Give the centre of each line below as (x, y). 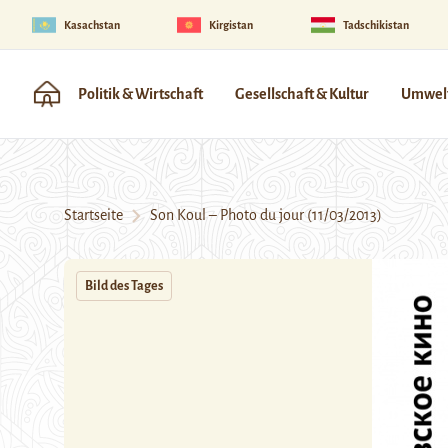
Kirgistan (231, 24)
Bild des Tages (124, 286)
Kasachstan (92, 24)
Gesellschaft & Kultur (302, 94)
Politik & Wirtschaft (140, 94)
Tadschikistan (375, 24)
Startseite (93, 215)
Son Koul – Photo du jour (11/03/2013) (261, 215)
